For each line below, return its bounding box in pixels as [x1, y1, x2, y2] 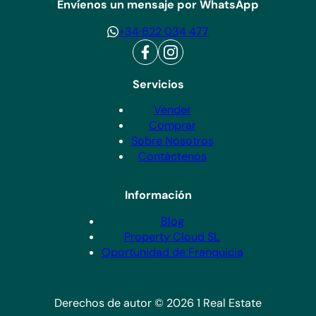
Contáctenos [138, 149, 207, 164]
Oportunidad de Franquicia [101, 244, 243, 260]
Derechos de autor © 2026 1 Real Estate [54, 295, 262, 310]
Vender [153, 102, 191, 118]
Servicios [132, 77, 184, 92]
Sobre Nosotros [130, 133, 214, 149]
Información [124, 188, 192, 203]
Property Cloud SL [124, 229, 220, 244]
